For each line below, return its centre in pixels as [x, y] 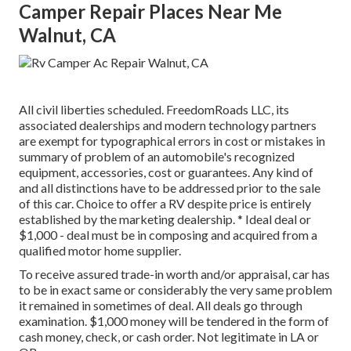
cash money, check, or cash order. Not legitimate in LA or [169, 337]
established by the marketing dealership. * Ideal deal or [165, 219]
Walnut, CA [67, 35]
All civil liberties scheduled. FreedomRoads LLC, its [154, 110]
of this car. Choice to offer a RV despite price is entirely [165, 204]
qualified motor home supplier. [100, 251]
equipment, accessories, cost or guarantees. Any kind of [166, 172]
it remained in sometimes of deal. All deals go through [161, 306]
